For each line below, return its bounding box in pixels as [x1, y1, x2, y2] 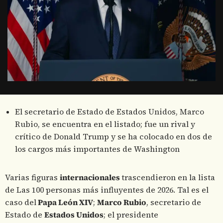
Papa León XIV [36, 197, 93, 208]
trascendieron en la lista [121, 172, 215, 183]
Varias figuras [5, 172, 60, 183]
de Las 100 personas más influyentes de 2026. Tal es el [5, 185, 209, 196]
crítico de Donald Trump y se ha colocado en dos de [15, 131, 212, 142]
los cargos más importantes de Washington [15, 144, 180, 155]
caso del [5, 197, 36, 208]
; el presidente [104, 210, 158, 221]
